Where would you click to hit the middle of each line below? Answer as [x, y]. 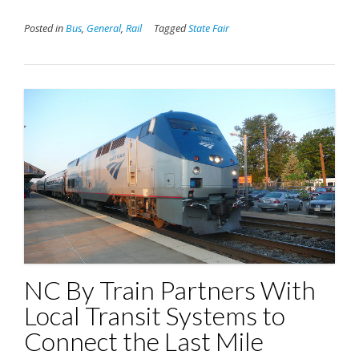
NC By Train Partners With [170, 289]
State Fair [209, 28]
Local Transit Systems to [155, 315]
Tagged [171, 28]
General [104, 28]
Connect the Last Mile [144, 341]
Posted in [45, 28]
